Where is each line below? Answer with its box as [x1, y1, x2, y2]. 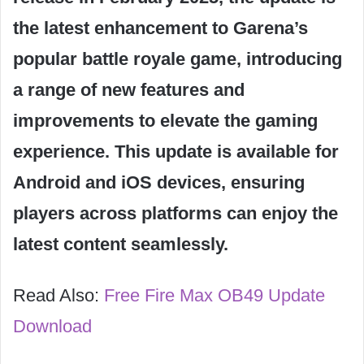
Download [13, 316, 92, 336]
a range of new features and [13, 80, 245, 100]
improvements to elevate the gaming [13, 110, 318, 131]
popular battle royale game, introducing [13, 49, 342, 69]
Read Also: [13, 285, 104, 305]
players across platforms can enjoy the [13, 203, 338, 223]
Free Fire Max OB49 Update [104, 285, 325, 305]
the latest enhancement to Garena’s [13, 18, 308, 38]
